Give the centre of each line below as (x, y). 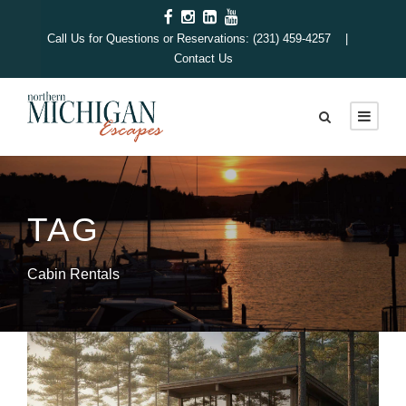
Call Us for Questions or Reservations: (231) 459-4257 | (203, 39)
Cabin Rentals (73, 275)
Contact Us (203, 58)
